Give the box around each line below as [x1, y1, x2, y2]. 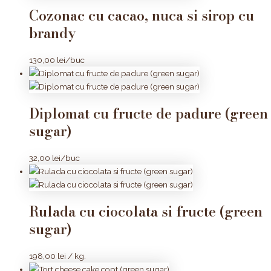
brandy [29, 22, 76, 44]
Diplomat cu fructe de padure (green [29, 103, 268, 125]
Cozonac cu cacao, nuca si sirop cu [29, 5, 254, 27]
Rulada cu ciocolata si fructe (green [29, 201, 263, 223]
